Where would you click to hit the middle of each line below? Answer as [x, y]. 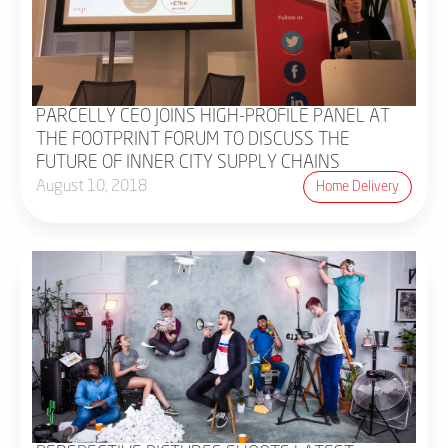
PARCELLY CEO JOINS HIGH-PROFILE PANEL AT [213, 117]
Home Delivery [357, 187]
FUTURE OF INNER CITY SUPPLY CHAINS [188, 163]
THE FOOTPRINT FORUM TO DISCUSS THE [193, 140]
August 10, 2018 [91, 187]
